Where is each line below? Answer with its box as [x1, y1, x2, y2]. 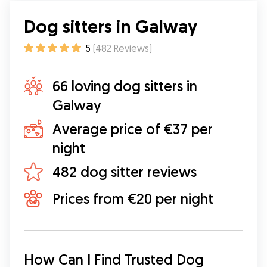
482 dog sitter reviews [52, 163, 197, 181]
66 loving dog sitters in [52, 77, 197, 95]
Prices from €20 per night [52, 190, 213, 207]
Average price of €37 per [52, 120, 213, 138]
